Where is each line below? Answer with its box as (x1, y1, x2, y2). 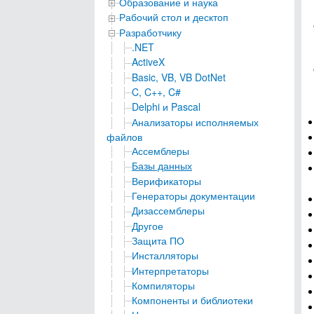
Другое (132, 218, 163, 233)
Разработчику (119, 25, 182, 39)
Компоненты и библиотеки (132, 293, 253, 308)
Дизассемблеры (132, 203, 205, 218)
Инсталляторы (132, 248, 198, 263)
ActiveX (132, 55, 165, 69)
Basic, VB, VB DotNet (132, 69, 226, 84)
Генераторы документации (132, 188, 255, 203)
